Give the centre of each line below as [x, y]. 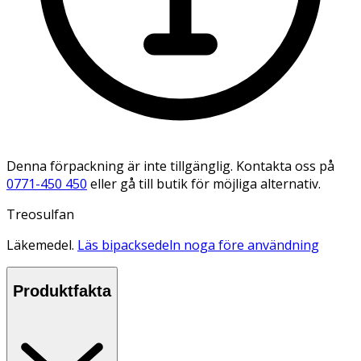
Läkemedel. [42, 245]
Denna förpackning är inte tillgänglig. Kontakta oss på [170, 166]
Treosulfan [40, 214]
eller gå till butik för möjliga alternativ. [205, 183]
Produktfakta [62, 291]
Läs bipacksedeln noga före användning [198, 245]
